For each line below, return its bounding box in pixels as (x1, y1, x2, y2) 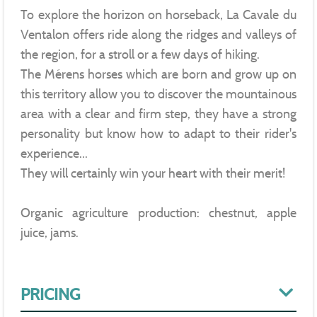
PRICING (21, 284, 81, 304)
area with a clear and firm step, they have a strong (21, 105, 296, 122)
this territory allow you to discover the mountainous (21, 86, 296, 102)
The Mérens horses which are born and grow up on (21, 66, 296, 82)
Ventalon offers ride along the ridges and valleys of (21, 26, 296, 42)
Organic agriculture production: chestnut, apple (21, 204, 296, 221)
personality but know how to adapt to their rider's (21, 125, 296, 142)
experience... (21, 145, 88, 161)
